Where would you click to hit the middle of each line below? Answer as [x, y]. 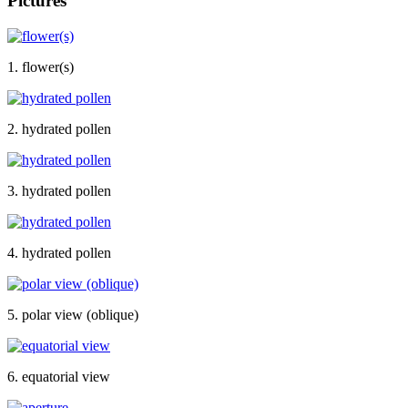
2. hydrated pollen [59, 128]
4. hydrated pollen [59, 252]
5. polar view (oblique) [73, 314]
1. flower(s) [41, 66]
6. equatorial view [59, 376]
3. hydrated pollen [59, 190]
